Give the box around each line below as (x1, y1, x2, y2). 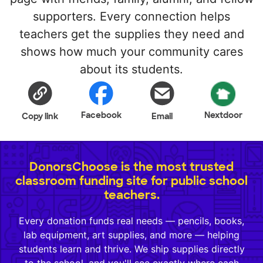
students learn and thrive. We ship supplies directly (18, 243, 245, 255)
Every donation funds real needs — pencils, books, (19, 215, 244, 227)
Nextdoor (204, 110, 242, 121)
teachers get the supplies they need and (19, 27, 244, 42)
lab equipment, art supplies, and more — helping (23, 229, 240, 241)
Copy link (22, 111, 58, 122)
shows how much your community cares (20, 45, 243, 59)
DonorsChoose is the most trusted (29, 159, 234, 175)
